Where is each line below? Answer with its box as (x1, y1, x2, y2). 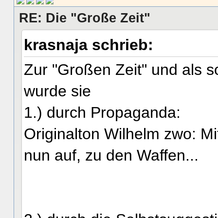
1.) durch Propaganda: (24, 104, 181, 122)
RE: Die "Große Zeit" (19, 10, 150, 25)
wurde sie (24, 82, 91, 100)
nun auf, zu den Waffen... (24, 146, 199, 164)
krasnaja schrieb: (24, 36, 158, 54)
